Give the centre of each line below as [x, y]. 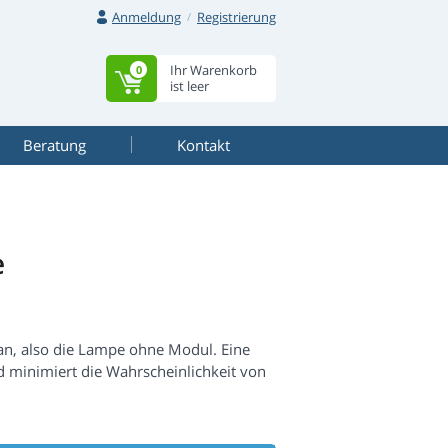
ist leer [189, 86]
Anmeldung [146, 17]
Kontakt [203, 145]
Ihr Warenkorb [213, 70]
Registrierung [236, 17]
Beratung [54, 145]
